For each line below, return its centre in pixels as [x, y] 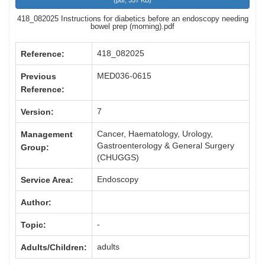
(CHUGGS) [118, 158]
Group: [35, 147]
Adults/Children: [54, 248]
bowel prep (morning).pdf [132, 27]
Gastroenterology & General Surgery [166, 146]
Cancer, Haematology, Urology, [155, 134]
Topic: [33, 225]
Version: [37, 112]
